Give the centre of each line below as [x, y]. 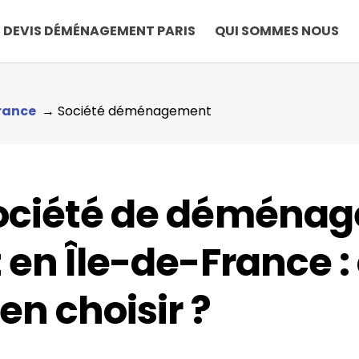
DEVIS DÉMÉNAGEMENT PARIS [100, 31]
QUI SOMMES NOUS [277, 31]
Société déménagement [135, 111]
